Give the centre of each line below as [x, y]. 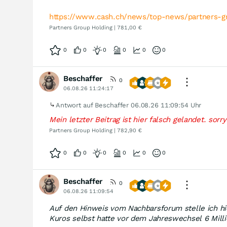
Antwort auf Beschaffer [93, 105]
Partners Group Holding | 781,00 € [96, 28]
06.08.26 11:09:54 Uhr [166, 105]
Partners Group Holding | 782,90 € [96, 130]
